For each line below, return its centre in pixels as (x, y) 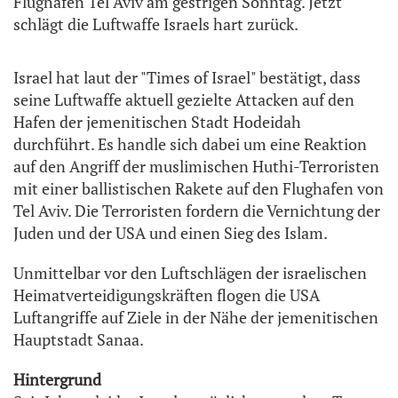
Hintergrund (57, 380)
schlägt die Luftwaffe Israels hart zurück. (156, 24)
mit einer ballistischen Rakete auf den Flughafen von (199, 189)
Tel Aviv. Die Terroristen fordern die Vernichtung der (197, 211)
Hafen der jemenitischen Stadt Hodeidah (157, 122)
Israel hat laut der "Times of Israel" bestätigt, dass (187, 78)
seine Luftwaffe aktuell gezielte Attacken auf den (184, 100)
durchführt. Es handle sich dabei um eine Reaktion (190, 144)
